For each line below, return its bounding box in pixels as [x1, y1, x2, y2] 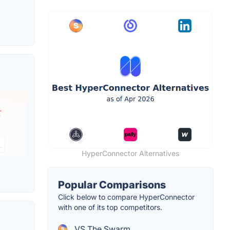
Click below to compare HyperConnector [58, 193, 195, 202]
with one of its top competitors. [58, 203, 162, 212]
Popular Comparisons [58, 179, 166, 191]
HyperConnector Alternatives [82, 149, 179, 158]
